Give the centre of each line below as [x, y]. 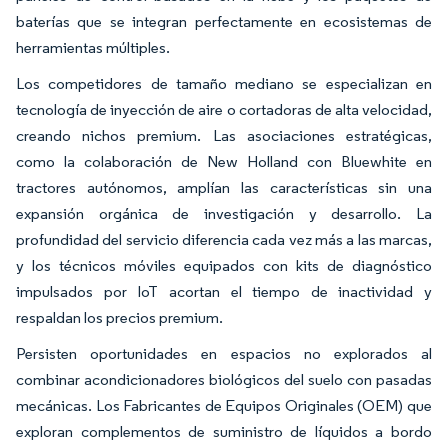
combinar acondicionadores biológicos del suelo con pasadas [224, 379]
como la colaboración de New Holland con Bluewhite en [224, 161]
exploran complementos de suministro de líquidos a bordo [224, 431]
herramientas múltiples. [93, 47]
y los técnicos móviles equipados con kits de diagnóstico [224, 265]
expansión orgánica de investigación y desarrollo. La [224, 213]
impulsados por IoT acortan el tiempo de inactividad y [224, 291]
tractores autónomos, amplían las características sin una [224, 187]
